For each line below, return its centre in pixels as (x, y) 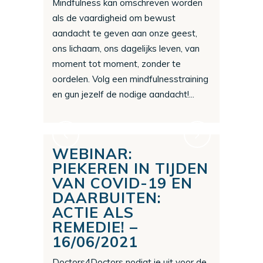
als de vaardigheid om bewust (114, 18)
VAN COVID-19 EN (122, 183)
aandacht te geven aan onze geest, (125, 33)
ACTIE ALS (93, 213)
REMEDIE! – (95, 227)
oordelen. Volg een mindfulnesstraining (130, 79)
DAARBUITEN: (107, 198)
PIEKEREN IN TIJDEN (130, 168)
